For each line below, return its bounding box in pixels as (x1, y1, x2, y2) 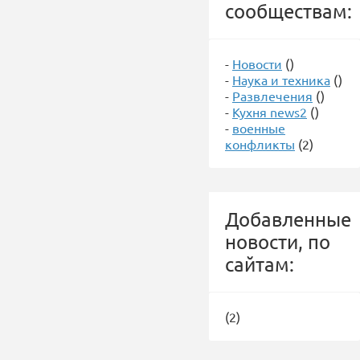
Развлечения (232, 88, 313, 104)
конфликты (225, 136, 295, 152)
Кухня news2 (232, 104, 307, 120)
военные (232, 120, 285, 136)
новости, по (225, 230, 330, 253)
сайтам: (225, 252, 294, 276)
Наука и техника (232, 72, 330, 88)
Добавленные (225, 207, 351, 231)
